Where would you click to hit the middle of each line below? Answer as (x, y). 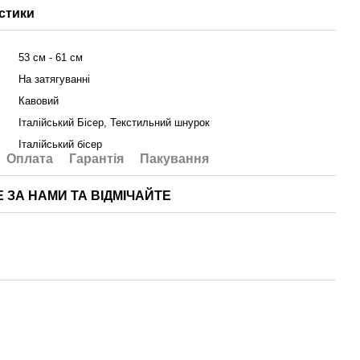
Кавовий (39, 101)
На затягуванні (55, 79)
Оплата (30, 159)
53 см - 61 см (51, 57)
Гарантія (97, 159)
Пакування (175, 159)
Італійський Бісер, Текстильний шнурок (115, 123)
